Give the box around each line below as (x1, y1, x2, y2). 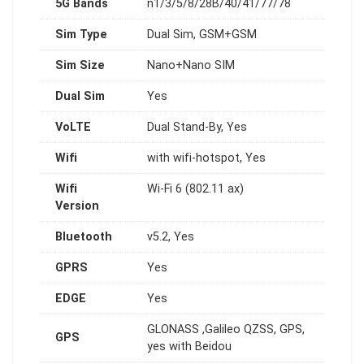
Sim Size (55, 58, 105, 72)
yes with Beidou (147, 339, 232, 353)
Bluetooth (55, 229, 112, 244)
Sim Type (55, 27, 107, 41)
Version (55, 198, 99, 213)
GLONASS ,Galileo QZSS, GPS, (147, 322, 305, 336)
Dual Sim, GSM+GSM (147, 27, 257, 41)
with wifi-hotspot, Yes (147, 150, 266, 165)
